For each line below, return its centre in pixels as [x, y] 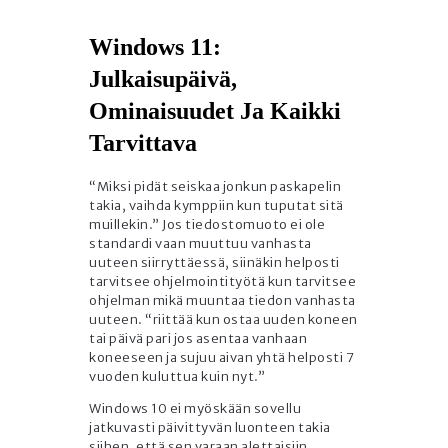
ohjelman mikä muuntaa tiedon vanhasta [222, 301]
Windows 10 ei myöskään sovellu [195, 409]
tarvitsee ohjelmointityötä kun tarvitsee [222, 282]
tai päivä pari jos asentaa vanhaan [198, 339]
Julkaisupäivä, [163, 79]
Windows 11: [155, 47]
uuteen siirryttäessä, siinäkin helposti [214, 263]
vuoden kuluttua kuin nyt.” [177, 377]
